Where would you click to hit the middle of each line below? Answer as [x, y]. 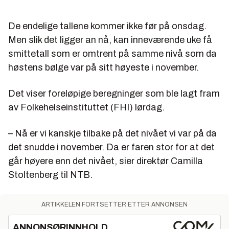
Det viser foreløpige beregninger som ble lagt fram [114, 93]
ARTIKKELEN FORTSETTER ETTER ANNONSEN [114, 204]
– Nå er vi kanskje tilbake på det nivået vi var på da [112, 133]
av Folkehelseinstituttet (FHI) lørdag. [86, 107]
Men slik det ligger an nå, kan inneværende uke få [110, 40]
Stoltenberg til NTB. [50, 175]
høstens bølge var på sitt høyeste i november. [104, 67]
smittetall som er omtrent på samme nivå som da [112, 53]
